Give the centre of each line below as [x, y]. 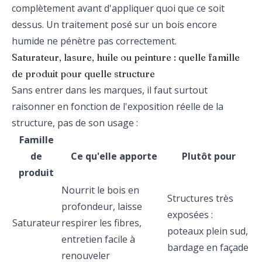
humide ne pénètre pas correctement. [94, 41]
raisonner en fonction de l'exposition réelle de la [118, 106]
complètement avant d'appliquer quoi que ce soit [118, 8]
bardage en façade [208, 247]
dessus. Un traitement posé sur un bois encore [114, 25]
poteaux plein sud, [208, 231]
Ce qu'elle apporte [114, 156]
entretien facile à [98, 239]
